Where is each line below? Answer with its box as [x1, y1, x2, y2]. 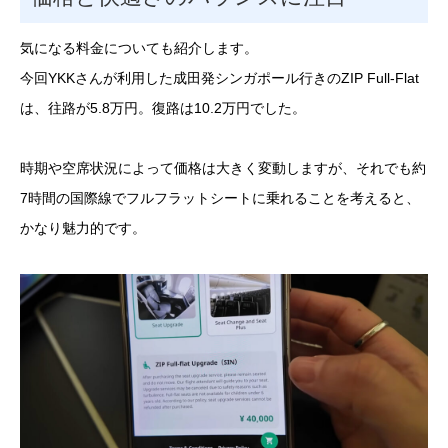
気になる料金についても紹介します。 [20, 39, 258, 56]
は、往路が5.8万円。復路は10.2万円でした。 [20, 99, 306, 116]
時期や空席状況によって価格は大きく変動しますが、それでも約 [20, 160, 426, 177]
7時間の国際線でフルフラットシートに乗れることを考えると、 [20, 190, 420, 207]
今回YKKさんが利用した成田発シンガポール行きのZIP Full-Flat [20, 69, 419, 86]
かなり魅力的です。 [20, 220, 146, 237]
